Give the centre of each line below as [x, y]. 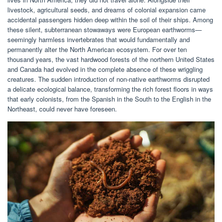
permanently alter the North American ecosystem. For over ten [97, 49]
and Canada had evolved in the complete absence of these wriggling [105, 69]
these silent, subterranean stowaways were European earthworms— [105, 29]
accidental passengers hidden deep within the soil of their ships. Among [110, 20]
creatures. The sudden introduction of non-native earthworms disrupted [109, 79]
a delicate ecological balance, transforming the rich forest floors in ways [110, 89]
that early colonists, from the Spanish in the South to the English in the [109, 99]
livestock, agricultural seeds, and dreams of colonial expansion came [107, 10]
